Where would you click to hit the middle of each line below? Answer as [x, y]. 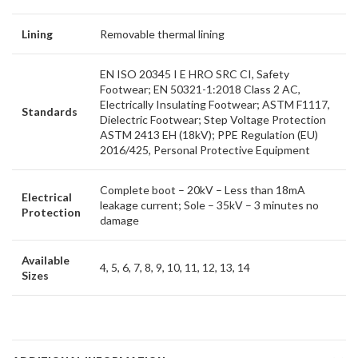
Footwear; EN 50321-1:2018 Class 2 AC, [200, 89]
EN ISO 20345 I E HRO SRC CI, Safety [195, 74]
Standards [50, 112]
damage [119, 221]
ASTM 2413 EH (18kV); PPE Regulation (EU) [209, 135]
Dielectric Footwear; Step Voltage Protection [213, 120]
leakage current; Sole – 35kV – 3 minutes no [209, 205]
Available [46, 261]
